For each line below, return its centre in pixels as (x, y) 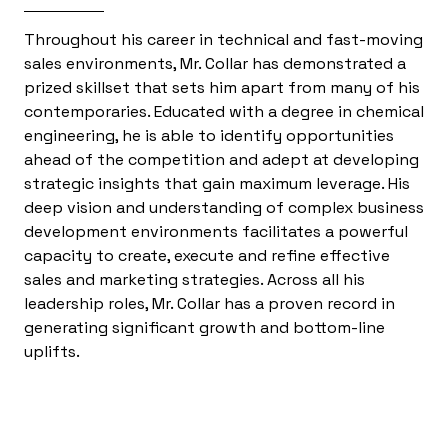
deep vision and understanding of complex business (224, 207)
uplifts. (52, 351)
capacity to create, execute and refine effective (207, 255)
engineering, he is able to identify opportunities (209, 135)
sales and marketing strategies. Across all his (194, 279)
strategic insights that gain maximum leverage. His (217, 183)
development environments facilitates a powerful (216, 231)
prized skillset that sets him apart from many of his (222, 87)
